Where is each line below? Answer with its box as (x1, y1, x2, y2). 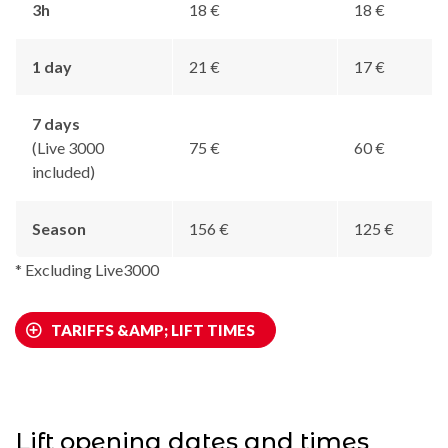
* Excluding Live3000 (15, 259, 159, 279)
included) (32, 161, 95, 181)
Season (32, 218, 86, 238)
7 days (32, 113, 80, 133)
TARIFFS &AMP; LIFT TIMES (51, 320, 255, 339)
